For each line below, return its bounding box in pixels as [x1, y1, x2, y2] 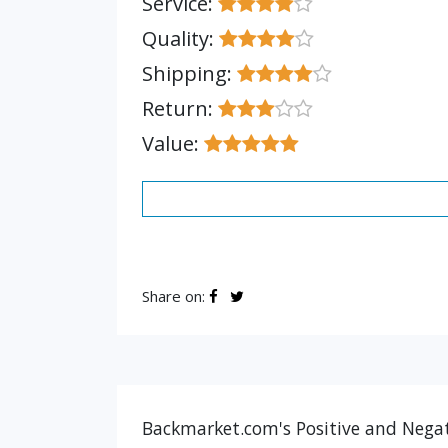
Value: [142, 130, 204, 157]
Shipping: [142, 60, 237, 87]
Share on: [142, 286, 209, 306]
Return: [142, 95, 218, 122]
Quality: [142, 25, 219, 52]
